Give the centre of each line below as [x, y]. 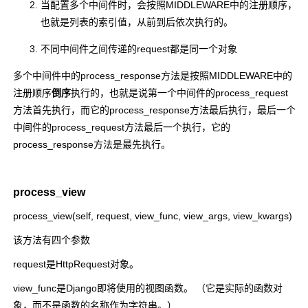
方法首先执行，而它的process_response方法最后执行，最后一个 [154, 110]
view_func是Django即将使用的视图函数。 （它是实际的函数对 [148, 288]
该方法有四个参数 [52, 240]
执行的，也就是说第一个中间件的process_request [179, 92]
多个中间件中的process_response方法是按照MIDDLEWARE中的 [153, 75]
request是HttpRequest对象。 [76, 264]
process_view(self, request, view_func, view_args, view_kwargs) [153, 216]
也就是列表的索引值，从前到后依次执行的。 [137, 22]
